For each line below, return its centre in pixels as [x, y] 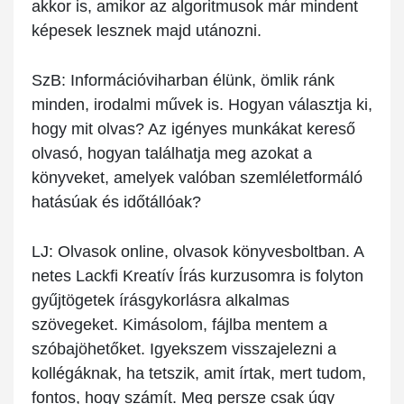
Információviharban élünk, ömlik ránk [200, 81]
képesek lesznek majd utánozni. [147, 31]
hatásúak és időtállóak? [116, 202]
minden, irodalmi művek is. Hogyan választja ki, [202, 105]
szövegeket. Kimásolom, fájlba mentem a [179, 325]
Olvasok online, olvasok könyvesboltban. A [208, 252]
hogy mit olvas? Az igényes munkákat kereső [193, 129]
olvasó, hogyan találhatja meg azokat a [172, 154]
